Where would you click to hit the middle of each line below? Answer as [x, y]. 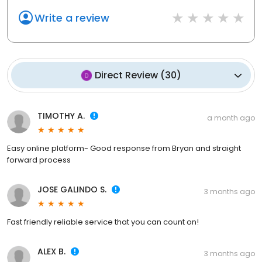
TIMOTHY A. [61, 116]
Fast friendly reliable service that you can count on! [103, 222]
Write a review [72, 18]
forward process [39, 160]
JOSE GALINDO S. [72, 190]
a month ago [231, 118]
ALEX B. [51, 252]
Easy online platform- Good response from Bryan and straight [124, 149]
